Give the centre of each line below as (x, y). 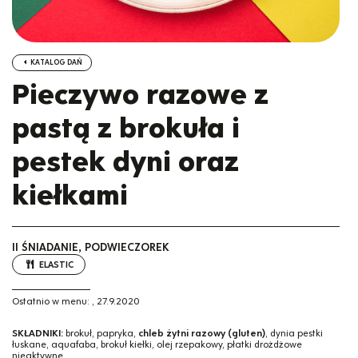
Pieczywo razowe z (140, 94)
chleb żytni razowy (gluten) (202, 333)
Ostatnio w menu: (51, 302)
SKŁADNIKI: (38, 333)
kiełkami (70, 195)
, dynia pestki (294, 333)
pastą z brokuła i (126, 128)
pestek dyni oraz (125, 161)
